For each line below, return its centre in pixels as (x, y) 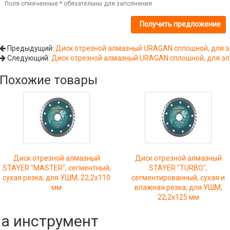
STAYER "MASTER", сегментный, (56, 168)
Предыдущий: (30, 48)
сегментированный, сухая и (178, 177)
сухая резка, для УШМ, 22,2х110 (57, 177)
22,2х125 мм (178, 197)
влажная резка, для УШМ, (178, 187)
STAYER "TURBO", (178, 168)
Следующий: (28, 58)
